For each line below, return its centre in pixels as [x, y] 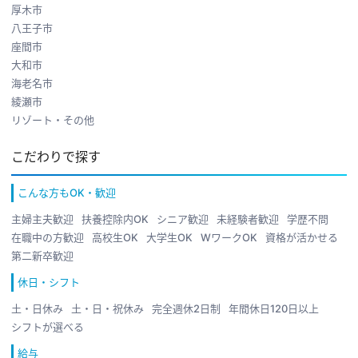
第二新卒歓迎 [42, 255]
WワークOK [229, 237]
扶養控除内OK [115, 219]
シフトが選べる [48, 326]
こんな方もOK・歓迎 [67, 192]
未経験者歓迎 [248, 219]
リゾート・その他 [53, 119]
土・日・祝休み [107, 308]
